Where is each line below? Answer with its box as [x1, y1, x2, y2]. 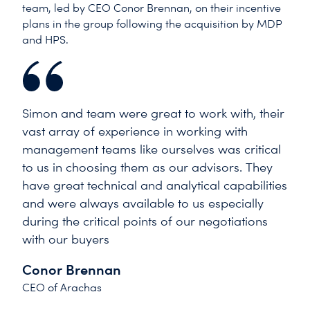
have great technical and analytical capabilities [22, 177, 287, 192]
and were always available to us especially [22, 195, 264, 210]
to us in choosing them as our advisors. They [22, 159, 273, 174]
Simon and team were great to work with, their [22, 105, 284, 120]
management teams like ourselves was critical [22, 141, 281, 156]
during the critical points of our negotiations [22, 213, 268, 228]
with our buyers [22, 231, 109, 246]
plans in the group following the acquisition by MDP [22, 17, 282, 30]
